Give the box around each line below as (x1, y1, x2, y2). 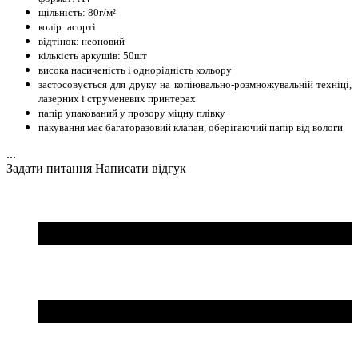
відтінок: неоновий (38, 34, 125, 47)
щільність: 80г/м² (38, 6, 116, 18)
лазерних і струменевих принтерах (38, 92, 196, 105)
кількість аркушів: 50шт (38, 49, 147, 62)
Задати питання (6, 161, 92, 175)
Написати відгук (95, 161, 186, 175)
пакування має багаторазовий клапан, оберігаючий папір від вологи (38, 121, 343, 133)
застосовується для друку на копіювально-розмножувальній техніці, (38, 78, 352, 90)
